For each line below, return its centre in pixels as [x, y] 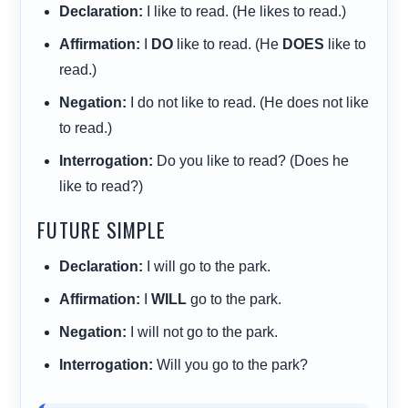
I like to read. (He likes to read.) [245, 11]
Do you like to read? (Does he [251, 160]
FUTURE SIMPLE [102, 229]
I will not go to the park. [203, 331]
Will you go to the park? [231, 364]
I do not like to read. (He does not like [248, 102]
